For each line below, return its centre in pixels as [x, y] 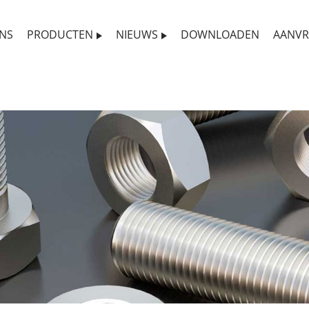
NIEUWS [137, 34]
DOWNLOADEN [220, 34]
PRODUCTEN [60, 34]
